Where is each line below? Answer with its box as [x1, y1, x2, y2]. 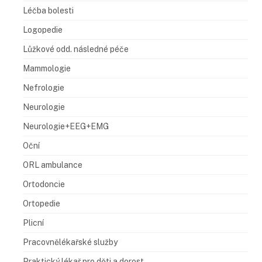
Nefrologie [23, 82, 64, 92]
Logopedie [23, 25, 63, 35]
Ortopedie [23, 198, 60, 208]
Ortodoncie [23, 179, 65, 189]
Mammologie [23, 63, 71, 73]
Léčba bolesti [23, 5, 74, 15]
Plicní [23, 218, 44, 227]
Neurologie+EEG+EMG [23, 121, 109, 131]
